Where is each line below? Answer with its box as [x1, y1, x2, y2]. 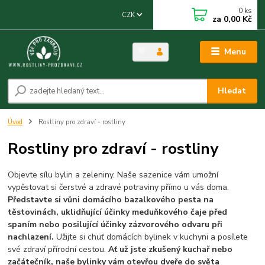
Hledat [218, 85, 247, 97]
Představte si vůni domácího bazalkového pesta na [8, 193, 214, 205]
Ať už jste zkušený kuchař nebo [108, 243, 233, 255]
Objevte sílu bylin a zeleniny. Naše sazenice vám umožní [8, 169, 219, 180]
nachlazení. [8, 231, 54, 243]
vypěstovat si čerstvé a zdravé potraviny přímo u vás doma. [8, 181, 230, 193]
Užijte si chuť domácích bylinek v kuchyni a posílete [54, 231, 248, 243]
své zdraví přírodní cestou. [8, 243, 109, 255]
